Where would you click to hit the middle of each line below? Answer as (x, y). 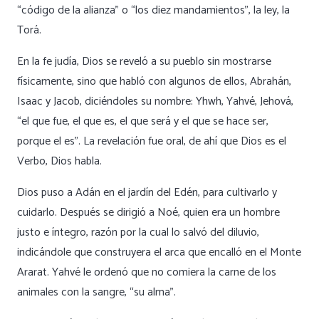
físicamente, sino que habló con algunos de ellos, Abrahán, (154, 81)
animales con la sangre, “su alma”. (96, 292)
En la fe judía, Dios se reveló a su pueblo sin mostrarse (144, 61)
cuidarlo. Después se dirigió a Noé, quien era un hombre (148, 212)
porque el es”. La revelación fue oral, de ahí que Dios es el (152, 141)
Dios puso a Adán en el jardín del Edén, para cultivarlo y (147, 192)
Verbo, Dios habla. (59, 161)
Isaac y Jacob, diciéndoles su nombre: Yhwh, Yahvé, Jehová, (155, 101)
